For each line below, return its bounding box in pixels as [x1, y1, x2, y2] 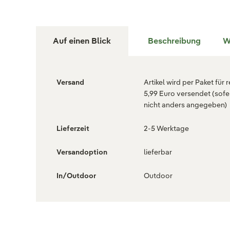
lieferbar [144, 147, 172, 157]
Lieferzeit [56, 124, 89, 133]
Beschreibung [147, 35, 201, 46]
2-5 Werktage [144, 124, 189, 133]
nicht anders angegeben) [144, 100, 227, 109]
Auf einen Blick [53, 35, 111, 46]
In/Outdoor [56, 171, 96, 180]
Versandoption [56, 147, 107, 157]
